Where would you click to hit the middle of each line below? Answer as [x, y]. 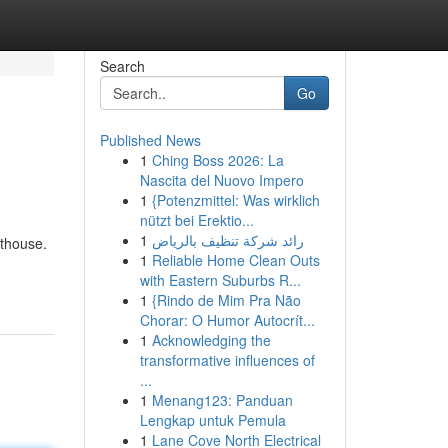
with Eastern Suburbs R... [220, 280]
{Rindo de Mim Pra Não [226, 300]
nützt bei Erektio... [196, 220]
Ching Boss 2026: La [217, 160]
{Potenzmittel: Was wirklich [235, 200]
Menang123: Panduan [222, 400]
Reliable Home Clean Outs [235, 260]
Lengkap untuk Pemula [212, 420]
